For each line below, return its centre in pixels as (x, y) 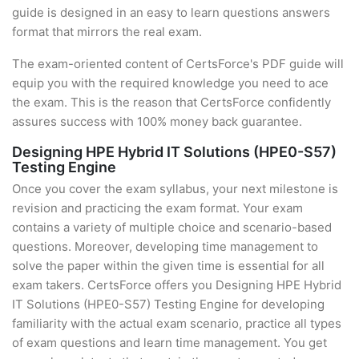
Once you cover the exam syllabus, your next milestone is (175, 189)
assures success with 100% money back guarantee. (157, 121)
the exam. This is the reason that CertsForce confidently (171, 102)
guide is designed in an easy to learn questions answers (171, 12)
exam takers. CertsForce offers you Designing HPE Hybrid (177, 285)
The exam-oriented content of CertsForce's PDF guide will (178, 64)
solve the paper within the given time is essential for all (168, 266)
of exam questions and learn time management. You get (169, 343)
